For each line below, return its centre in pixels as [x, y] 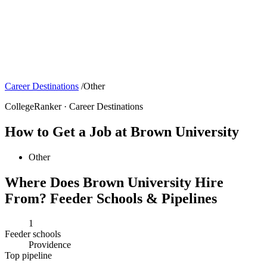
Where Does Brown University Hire [114, 182]
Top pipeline [28, 256]
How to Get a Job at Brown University [122, 131]
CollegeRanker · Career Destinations [74, 106]
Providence [50, 245]
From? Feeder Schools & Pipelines [111, 198]
